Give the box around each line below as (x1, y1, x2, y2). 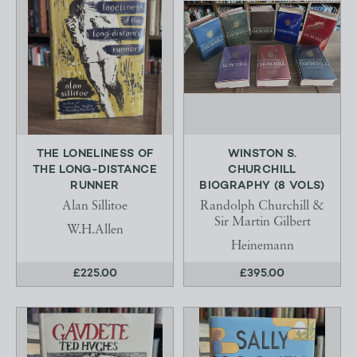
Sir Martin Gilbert (214, 216, 311, 229)
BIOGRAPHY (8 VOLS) (199, 180, 325, 192)
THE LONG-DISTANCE (33, 164, 157, 176)
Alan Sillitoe (62, 200, 127, 213)
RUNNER (70, 180, 120, 192)
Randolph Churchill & (200, 200, 324, 213)
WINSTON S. (227, 148, 297, 160)
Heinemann (230, 240, 294, 253)
